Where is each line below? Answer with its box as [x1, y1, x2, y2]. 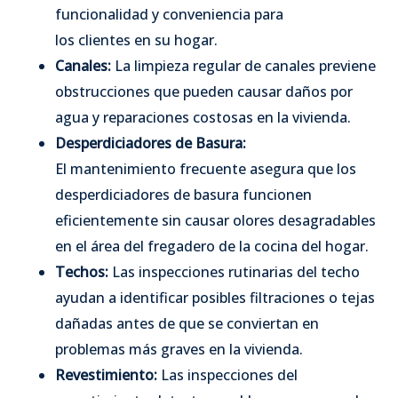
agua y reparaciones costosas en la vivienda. [55, 107, 351, 127]
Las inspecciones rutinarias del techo [108, 261, 360, 282]
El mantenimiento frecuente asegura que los [55, 158, 356, 179]
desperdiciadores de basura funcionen [55, 184, 312, 204]
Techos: [55, 261, 108, 282]
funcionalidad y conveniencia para [55, 4, 283, 24]
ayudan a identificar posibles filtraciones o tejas [55, 287, 375, 307]
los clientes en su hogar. [55, 29, 218, 50]
